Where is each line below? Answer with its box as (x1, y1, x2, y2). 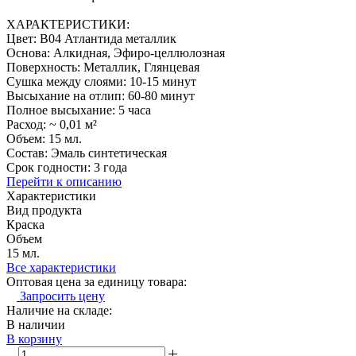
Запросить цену (20, 288, 105, 303)
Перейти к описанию (6, 174, 122, 188)
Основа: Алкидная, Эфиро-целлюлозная (6, 45, 225, 60)
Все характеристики (6, 260, 116, 274)
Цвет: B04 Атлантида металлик (6, 31, 176, 45)
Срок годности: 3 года (6, 160, 127, 174)
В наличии (6, 317, 65, 331)
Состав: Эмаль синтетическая (6, 145, 167, 160)
